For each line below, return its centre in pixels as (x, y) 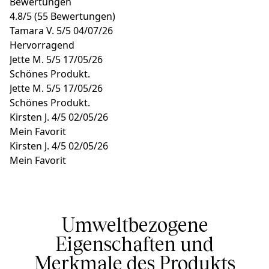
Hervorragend (42, 45)
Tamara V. (32, 31)
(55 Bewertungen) (75, 16)
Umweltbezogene (134, 225)
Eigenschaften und (134, 244)
